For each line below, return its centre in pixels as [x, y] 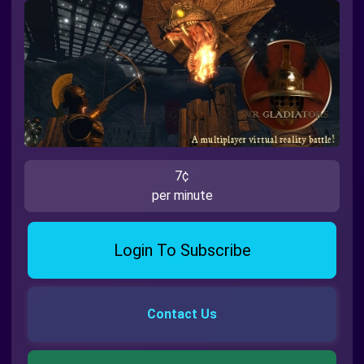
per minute [182, 195]
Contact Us [182, 314]
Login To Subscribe [182, 250]
